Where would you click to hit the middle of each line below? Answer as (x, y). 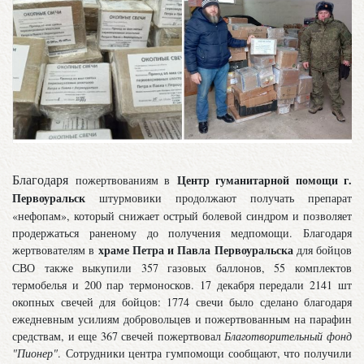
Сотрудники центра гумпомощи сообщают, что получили (209, 353)
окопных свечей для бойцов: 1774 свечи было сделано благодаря (182, 302)
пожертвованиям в (126, 180)
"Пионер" (35, 353)
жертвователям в (55, 250)
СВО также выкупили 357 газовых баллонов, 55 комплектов (182, 268)
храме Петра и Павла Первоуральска (195, 250)
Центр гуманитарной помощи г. (264, 180)
